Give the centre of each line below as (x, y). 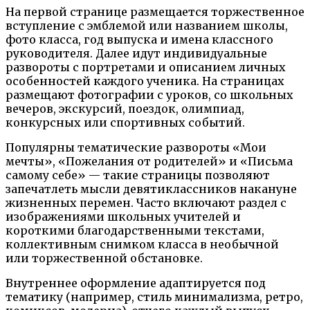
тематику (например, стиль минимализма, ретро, (154, 297)
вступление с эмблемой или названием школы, (147, 25)
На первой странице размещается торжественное (155, 11)
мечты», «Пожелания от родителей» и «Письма (149, 161)
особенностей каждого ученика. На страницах (145, 81)
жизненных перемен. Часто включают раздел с (146, 202)
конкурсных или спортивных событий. (125, 122)
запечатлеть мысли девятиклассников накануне (151, 189)
